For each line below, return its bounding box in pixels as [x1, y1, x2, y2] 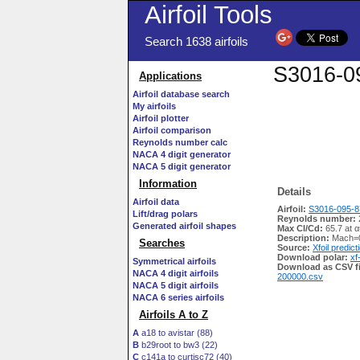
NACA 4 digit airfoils [133, 268, 219, 278]
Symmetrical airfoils [133, 256, 216, 266]
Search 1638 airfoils [145, 35, 248, 48]
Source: [277, 243, 310, 253]
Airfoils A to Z [139, 309, 208, 321]
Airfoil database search [133, 89, 230, 99]
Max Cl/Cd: [277, 223, 323, 234]
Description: [277, 233, 329, 243]
